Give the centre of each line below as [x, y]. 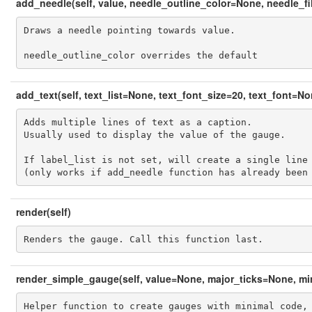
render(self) [44, 212]
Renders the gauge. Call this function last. [143, 239]
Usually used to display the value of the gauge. [154, 134]
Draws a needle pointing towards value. [129, 30]
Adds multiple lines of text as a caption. [138, 122]
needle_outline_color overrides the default [140, 55]
